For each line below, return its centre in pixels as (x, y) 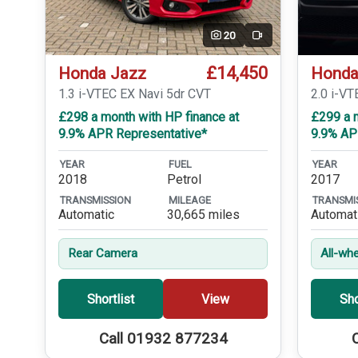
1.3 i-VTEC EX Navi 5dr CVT (135, 94)
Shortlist (111, 299)
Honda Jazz (102, 74)
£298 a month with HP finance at (149, 117)
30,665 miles (204, 215)
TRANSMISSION (95, 201)
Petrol (185, 179)
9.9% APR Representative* (133, 134)
